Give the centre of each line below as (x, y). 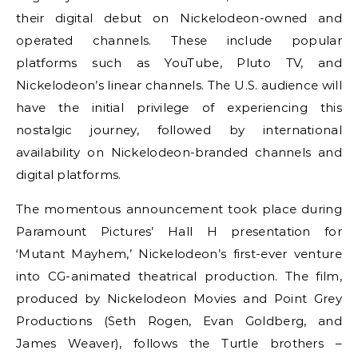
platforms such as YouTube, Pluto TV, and (179, 63)
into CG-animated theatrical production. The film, (179, 276)
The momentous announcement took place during (179, 209)
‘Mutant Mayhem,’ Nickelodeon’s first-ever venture (179, 254)
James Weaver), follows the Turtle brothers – (179, 343)
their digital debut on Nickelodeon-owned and (179, 18)
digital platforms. (69, 175)
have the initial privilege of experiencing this (179, 107)
